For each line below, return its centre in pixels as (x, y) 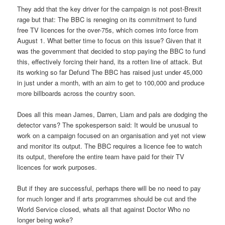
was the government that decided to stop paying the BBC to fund (111, 51)
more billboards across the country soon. (77, 93)
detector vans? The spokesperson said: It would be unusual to (108, 125)
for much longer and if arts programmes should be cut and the (107, 199)
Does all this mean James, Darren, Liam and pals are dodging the (113, 115)
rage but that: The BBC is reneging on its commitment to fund (107, 19)
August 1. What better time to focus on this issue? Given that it (109, 40)
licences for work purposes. (57, 167)
